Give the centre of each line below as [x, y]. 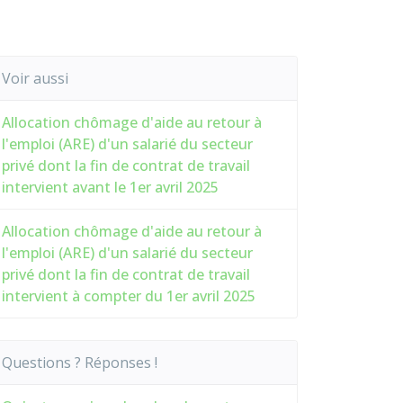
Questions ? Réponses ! [80, 363]
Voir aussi [35, 78]
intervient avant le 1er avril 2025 [110, 187]
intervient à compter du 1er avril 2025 [129, 296]
